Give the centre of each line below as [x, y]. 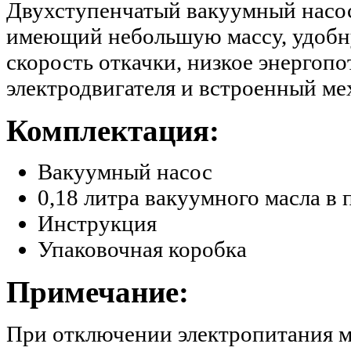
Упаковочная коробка [142, 250]
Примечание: [98, 292]
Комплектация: [113, 130]
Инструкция [97, 224]
